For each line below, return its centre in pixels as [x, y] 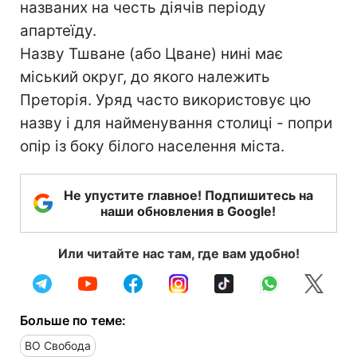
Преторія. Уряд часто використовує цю [165, 100]
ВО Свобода [58, 345]
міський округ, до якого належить [145, 77]
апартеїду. [58, 31]
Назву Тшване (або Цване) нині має [151, 54]
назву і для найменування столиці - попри [176, 123]
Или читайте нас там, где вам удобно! [178, 253]
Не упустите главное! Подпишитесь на [188, 195]
